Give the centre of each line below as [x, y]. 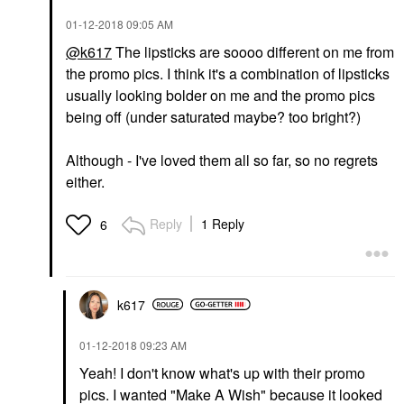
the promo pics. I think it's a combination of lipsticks [228, 73]
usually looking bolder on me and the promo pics [220, 95]
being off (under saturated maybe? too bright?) [213, 116]
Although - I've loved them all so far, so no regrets [222, 160]
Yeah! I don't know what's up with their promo [222, 372]
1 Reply [223, 223]
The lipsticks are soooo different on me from [253, 51]
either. [87, 181]
